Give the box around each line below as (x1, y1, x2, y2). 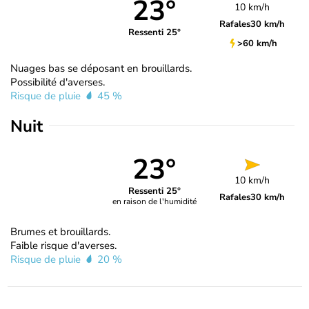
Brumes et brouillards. (10, 224, 110, 239)
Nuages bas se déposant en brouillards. (10, 61, 192, 75)
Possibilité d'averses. (10, 74, 105, 89)
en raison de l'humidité (112, 196, 197, 208)
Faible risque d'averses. (10, 238, 117, 252)
